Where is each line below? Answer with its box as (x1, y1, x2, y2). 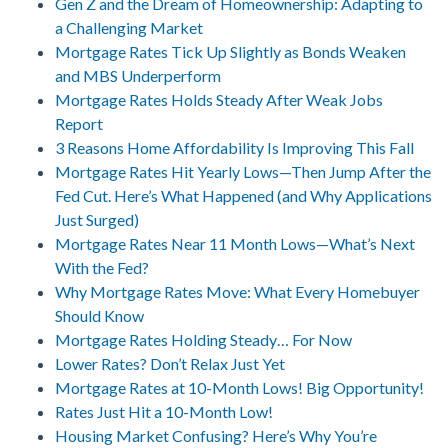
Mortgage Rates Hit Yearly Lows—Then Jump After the (55, 161, 431, 181)
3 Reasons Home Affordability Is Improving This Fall (55, 137, 414, 157)
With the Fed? (55, 257, 149, 277)
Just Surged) (55, 209, 139, 229)
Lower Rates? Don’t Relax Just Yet (55, 353, 285, 373)
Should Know (55, 305, 144, 325)
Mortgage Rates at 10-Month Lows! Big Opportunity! (55, 377, 424, 397)
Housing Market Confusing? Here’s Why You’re (55, 425, 377, 445)
